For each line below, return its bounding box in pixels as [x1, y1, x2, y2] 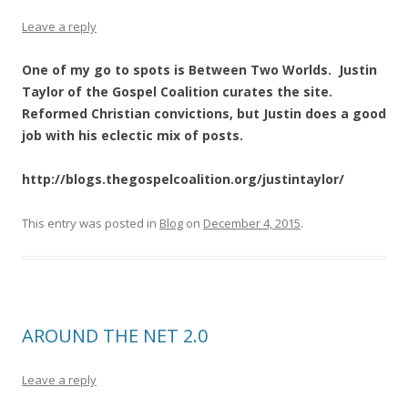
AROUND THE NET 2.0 [22, 323, 208, 348]
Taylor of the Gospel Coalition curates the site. [22, 83, 336, 100]
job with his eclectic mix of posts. [22, 127, 243, 144]
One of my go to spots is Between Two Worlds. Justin [22, 61, 377, 78]
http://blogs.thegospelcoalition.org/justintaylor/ [22, 170, 344, 188]
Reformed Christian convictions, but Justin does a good [22, 105, 386, 122]
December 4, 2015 [203, 215, 301, 231]
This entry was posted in [22, 215, 159, 231]
